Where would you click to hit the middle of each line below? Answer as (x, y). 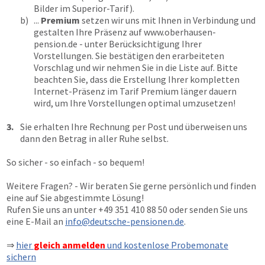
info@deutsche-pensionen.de (125, 221)
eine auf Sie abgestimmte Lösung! (75, 198)
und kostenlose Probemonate (167, 245)
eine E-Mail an (36, 221)
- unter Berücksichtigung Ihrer (140, 44)
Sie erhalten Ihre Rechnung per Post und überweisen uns (134, 127)
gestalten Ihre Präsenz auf (89, 32)
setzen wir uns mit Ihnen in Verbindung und (168, 20)
